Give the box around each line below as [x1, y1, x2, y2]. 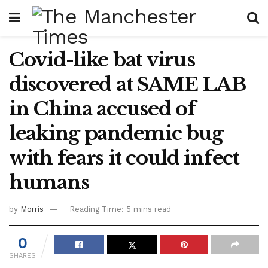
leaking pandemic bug [9, 121, 223, 145]
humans [9, 170, 89, 194]
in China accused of [9, 97, 196, 121]
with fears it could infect [9, 146, 239, 170]
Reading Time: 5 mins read [69, 204, 171, 214]
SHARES [9, 251, 36, 260]
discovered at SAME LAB [9, 72, 246, 96]
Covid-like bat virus [9, 48, 195, 72]
